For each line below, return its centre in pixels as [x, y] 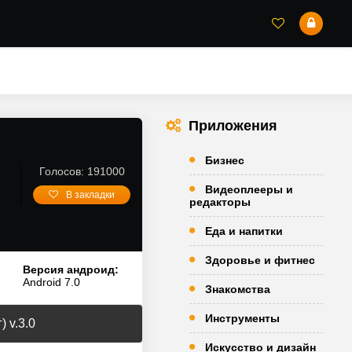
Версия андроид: [70, 269]
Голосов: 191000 [82, 171]
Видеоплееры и [249, 189]
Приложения [233, 126]
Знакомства [238, 289]
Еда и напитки [244, 231]
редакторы [220, 202]
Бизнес [225, 160]
